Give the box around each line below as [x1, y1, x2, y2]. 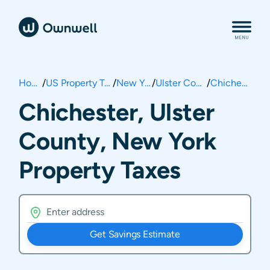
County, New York [19, 127, 217, 155]
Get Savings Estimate [90, 228, 180, 240]
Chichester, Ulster [19, 98, 215, 126]
